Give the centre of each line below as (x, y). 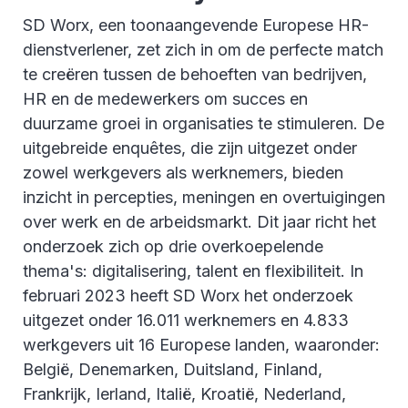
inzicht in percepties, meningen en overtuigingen (204, 197)
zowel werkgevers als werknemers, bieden (183, 172)
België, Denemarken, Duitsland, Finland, (173, 369)
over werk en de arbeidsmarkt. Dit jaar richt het (199, 221)
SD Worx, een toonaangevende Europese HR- (196, 25)
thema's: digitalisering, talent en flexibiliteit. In (193, 270)
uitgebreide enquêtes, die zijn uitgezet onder (190, 148)
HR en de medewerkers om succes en (165, 98)
